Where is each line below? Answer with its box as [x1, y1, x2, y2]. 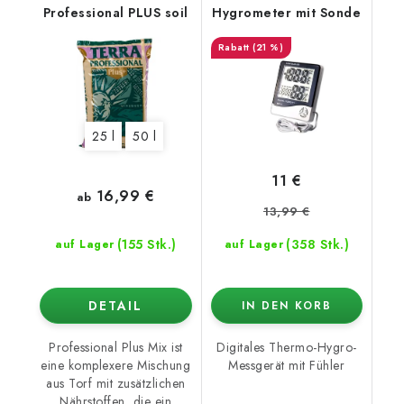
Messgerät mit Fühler [228, 356, 345, 375]
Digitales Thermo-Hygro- [216, 338, 357, 357]
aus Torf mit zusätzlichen [46, 374, 186, 393]
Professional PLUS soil [42, 3, 188, 22]
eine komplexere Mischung [41, 356, 191, 375]
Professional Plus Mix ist [49, 338, 183, 357]
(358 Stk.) [286, 235, 349, 254]
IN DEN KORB [241, 298, 332, 315]
